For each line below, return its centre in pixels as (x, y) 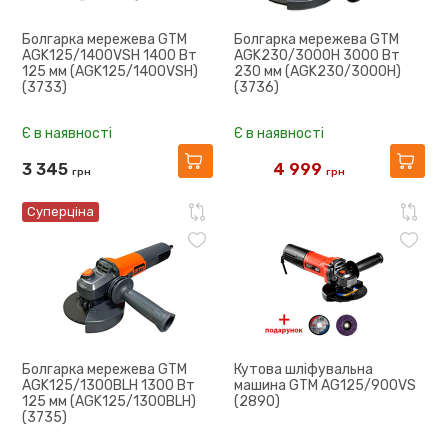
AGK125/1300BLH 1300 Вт (108, 385)
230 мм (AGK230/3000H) (317, 71)
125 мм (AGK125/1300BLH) (109, 401)
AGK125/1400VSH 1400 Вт (109, 55)
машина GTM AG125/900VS (325, 385)
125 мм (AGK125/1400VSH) (110, 71)
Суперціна (60, 211)
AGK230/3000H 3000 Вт (317, 55)
